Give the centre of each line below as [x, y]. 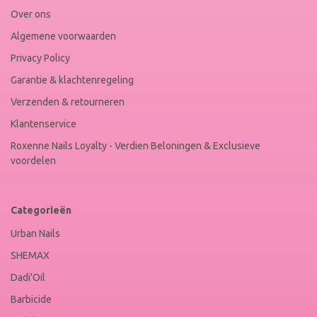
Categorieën [41, 210]
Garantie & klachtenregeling [72, 80]
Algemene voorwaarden [63, 36]
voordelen [33, 160]
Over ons [31, 14]
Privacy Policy [40, 58]
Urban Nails [35, 233]
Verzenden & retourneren [68, 102]
